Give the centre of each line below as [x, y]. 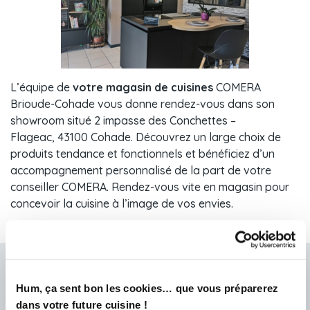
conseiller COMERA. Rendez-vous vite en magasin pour [150, 187]
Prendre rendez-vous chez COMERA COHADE [155, 274]
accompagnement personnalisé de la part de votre [141, 171]
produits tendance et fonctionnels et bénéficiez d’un [143, 154]
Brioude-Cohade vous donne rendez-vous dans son [143, 104]
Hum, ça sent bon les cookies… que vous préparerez [147, 288]
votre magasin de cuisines [143, 88]
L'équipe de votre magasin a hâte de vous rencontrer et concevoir [155, 297]
